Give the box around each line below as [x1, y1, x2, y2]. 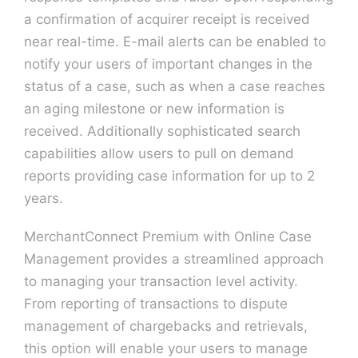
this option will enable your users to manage [23, 340, 308, 356]
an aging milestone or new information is [23, 101, 284, 117]
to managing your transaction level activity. [23, 273, 298, 289]
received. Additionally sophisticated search [23, 123, 300, 139]
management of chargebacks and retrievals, [23, 318, 308, 334]
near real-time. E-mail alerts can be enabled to [23, 34, 326, 50]
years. [23, 190, 63, 206]
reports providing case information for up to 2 [23, 168, 315, 184]
